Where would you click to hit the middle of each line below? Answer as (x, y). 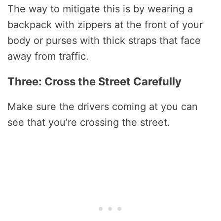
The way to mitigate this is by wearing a (100, 9)
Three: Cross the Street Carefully (94, 81)
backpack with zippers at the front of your (105, 24)
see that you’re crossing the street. (89, 122)
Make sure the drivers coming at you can (103, 106)
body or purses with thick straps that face (104, 40)
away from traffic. (48, 56)
